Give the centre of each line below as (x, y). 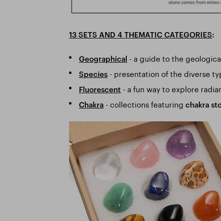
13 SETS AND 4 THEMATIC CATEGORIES (141, 35)
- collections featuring (144, 103)
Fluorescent (100, 89)
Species (93, 74)
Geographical (103, 58)
